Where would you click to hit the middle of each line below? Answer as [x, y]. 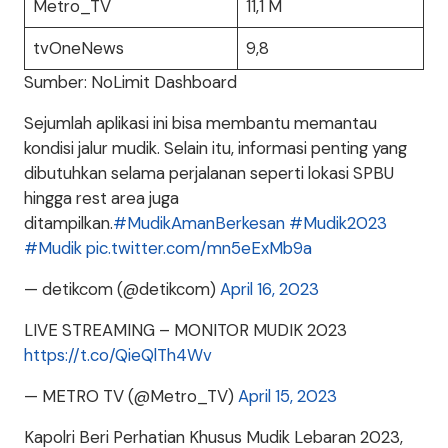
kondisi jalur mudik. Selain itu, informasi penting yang [215, 148]
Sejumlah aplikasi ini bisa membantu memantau [200, 123]
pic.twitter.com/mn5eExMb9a [199, 248]
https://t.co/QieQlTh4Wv [118, 355]
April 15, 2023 [287, 396]
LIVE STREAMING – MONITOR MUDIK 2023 [185, 330]
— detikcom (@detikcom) [122, 289]
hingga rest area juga [101, 198]
